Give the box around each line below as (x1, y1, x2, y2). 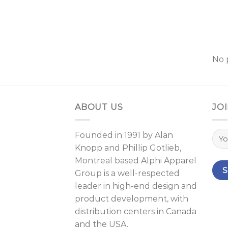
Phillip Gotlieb (122, 142, 180, 153)
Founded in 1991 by (75, 130, 155, 140)
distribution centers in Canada (75, 206, 196, 216)
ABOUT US (75, 102, 123, 112)
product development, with (75, 193, 188, 204)
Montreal (75, 155, 112, 165)
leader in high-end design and (75, 181, 197, 191)
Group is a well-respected (75, 168, 180, 178)
